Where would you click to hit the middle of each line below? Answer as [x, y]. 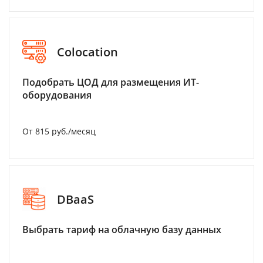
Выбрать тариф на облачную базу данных [122, 230]
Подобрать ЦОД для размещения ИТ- [111, 82]
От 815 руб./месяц [59, 131]
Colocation [87, 52]
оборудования [57, 95]
